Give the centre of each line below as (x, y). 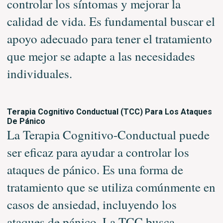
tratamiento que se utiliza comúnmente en (111, 187)
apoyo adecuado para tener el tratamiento (109, 39)
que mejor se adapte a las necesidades (101, 56)
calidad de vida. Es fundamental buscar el (111, 21)
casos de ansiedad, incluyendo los (92, 204)
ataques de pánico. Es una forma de (95, 169)
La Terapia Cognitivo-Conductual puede (108, 135)
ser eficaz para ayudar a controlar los (98, 152)
